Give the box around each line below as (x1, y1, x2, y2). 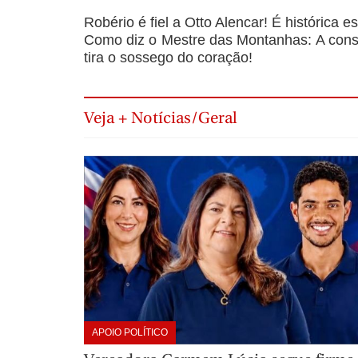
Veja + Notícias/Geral (83, 109, 237, 128)
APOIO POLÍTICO (91, 326, 168, 338)
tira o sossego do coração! (83, 49, 253, 66)
